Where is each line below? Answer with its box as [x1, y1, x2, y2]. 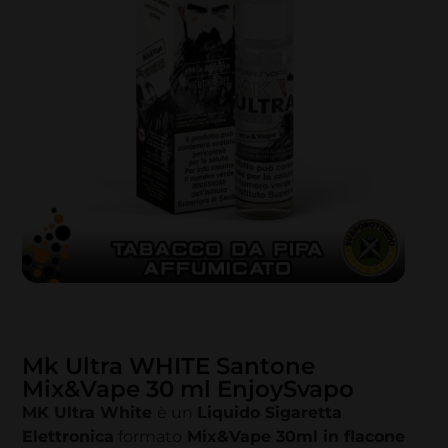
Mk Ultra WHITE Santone [22, 352, 316, 381]
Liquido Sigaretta [197, 403, 343, 423]
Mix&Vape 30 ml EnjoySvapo [22, 375, 355, 404]
